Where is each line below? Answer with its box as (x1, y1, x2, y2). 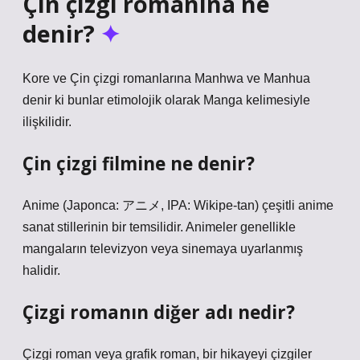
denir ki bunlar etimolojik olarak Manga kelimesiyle (22, 93, 310, 107)
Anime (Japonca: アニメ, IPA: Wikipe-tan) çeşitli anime (22, 198, 333, 212)
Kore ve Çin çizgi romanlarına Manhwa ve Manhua (22, 72, 310, 85)
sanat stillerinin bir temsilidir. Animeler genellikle (22, 220, 296, 234)
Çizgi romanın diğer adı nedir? (22, 300, 295, 325)
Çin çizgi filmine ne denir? (22, 151, 255, 176)
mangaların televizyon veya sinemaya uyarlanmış (22, 242, 303, 256)
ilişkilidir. (22, 115, 72, 129)
